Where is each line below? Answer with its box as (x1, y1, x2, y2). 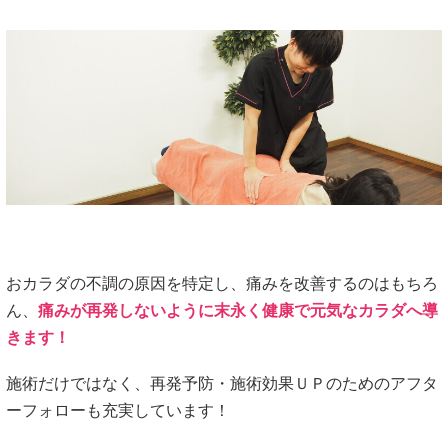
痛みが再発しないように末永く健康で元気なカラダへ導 (38, 302, 438, 320)
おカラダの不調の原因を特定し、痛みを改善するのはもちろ (6, 275, 438, 293)
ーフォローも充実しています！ (6, 402, 230, 420)
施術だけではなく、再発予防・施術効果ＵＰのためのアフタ (6, 375, 438, 393)
